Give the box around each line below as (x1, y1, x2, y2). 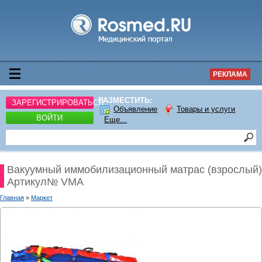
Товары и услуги (177, 105, 236, 114)
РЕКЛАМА (213, 70, 247, 78)
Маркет (31, 194, 53, 201)
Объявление (113, 105, 158, 114)
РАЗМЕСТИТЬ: (98, 96, 153, 105)
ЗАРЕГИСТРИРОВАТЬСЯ (12, 98, 104, 107)
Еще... (104, 115, 127, 124)
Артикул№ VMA (7, 176, 84, 188)
